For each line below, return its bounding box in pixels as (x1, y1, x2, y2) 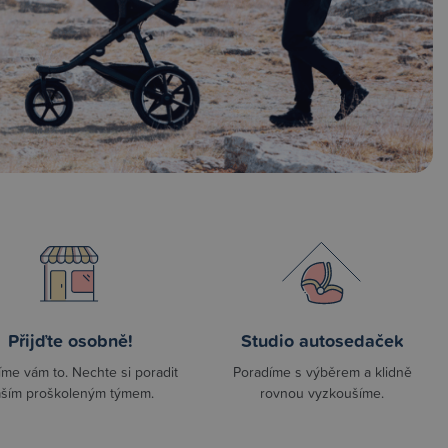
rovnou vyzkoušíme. (260, 382, 384, 402)
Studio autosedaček (240, 326, 404, 353)
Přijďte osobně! (7, 326, 133, 353)
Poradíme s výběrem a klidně (232, 361, 412, 381)
